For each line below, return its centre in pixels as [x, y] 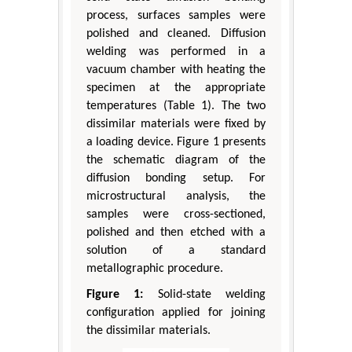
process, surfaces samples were [176, 16]
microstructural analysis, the [176, 197]
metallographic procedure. [155, 269]
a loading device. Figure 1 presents [176, 143]
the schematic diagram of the [176, 161]
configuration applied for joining [176, 313]
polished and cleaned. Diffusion [176, 34]
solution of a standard [176, 251]
